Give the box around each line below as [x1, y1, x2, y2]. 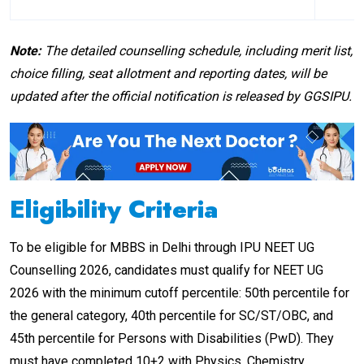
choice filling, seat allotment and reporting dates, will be [10, 66, 327, 82]
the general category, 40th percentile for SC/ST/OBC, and [10, 307, 333, 323]
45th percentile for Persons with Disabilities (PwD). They [10, 330, 334, 346]
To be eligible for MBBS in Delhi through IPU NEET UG [10, 239, 314, 255]
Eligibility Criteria [10, 191, 219, 227]
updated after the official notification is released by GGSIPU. [10, 89, 352, 105]
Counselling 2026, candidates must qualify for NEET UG [10, 262, 323, 278]
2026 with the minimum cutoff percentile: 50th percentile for [10, 284, 349, 301]
